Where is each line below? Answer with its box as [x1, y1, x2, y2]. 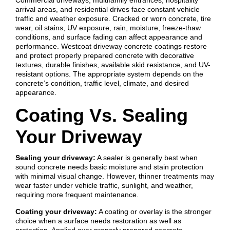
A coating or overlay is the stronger [97, 206, 212, 215]
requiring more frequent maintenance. [15, 189, 139, 198]
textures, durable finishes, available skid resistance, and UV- [15, 59, 210, 68]
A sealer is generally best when [95, 152, 198, 161]
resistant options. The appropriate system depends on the [15, 68, 203, 77]
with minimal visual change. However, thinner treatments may [15, 170, 214, 179]
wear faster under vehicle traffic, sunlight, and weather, [15, 180, 193, 188]
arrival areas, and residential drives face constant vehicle [15, 4, 200, 12]
